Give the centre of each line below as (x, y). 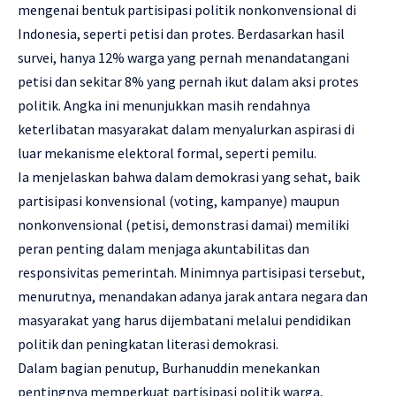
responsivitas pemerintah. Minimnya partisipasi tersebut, (191, 273)
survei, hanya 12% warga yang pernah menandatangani (183, 58)
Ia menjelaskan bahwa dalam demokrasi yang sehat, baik (189, 177)
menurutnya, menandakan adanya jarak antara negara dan (193, 297)
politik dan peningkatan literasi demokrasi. (148, 344)
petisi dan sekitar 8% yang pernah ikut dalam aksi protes (188, 82)
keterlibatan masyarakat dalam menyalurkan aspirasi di (186, 129)
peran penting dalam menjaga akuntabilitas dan (164, 249)
